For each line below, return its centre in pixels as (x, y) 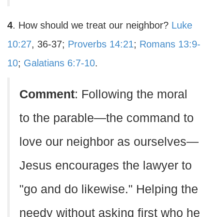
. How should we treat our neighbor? (92, 25)
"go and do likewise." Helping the (109, 189)
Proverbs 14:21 (101, 44)
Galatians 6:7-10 (59, 63)
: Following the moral (131, 94)
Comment (47, 94)
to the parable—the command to (107, 118)
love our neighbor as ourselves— (109, 142)
